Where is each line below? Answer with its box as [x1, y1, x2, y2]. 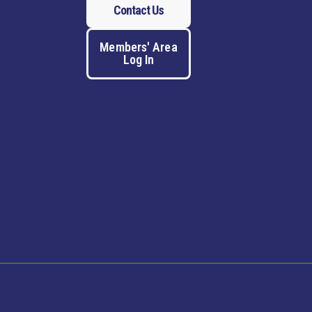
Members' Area [100, 40, 178, 54]
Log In [123, 52, 155, 67]
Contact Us [114, 3, 164, 17]
